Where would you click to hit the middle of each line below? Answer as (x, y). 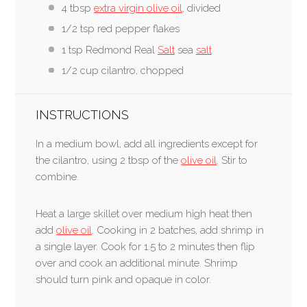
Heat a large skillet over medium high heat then (144, 214)
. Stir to (232, 161)
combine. (58, 177)
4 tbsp (77, 8)
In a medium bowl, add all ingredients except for (147, 144)
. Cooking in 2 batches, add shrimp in (178, 231)
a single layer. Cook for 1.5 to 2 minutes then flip (146, 247)
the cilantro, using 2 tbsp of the (109, 161)
